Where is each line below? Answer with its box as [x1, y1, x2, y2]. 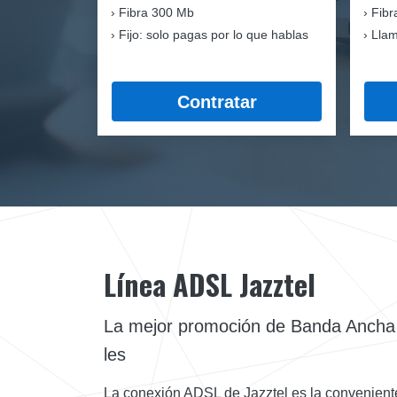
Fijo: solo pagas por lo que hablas [119, 27, 308, 42]
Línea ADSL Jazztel [104, 263, 315, 306]
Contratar [176, 91, 257, 112]
